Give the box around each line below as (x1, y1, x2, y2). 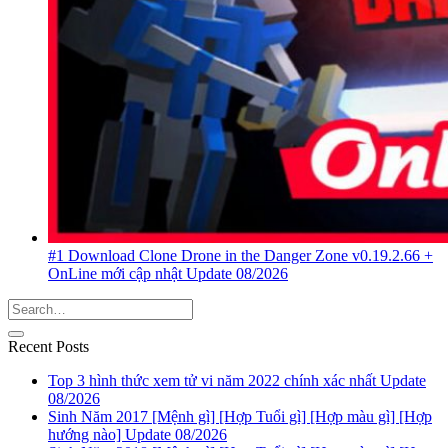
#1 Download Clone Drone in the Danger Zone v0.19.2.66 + (48, 247, 433, 265)
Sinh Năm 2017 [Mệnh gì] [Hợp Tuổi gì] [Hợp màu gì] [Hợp (48, 408, 432, 426)
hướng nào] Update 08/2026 (48, 426, 227, 444)
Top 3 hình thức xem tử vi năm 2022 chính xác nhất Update (48, 372, 426, 390)
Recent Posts (8, 338, 89, 356)
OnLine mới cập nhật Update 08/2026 (48, 265, 288, 283)
